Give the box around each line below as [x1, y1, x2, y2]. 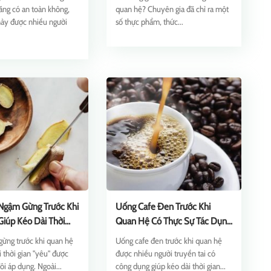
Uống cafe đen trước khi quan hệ [115, 235, 222, 246]
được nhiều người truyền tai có [115, 248, 215, 259]
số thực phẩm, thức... [115, 16, 183, 27]
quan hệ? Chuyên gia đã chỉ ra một [115, 4, 229, 15]
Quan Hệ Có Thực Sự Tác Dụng [115, 215, 231, 227]
